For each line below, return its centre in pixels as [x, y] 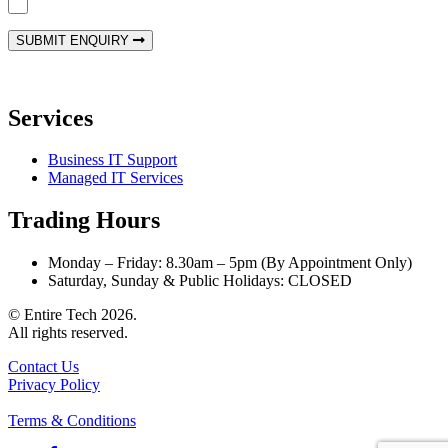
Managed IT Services [115, 178]
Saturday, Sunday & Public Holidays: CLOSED [200, 281]
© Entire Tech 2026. [72, 315]
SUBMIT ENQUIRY [74, 40]
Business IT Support [112, 160]
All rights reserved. [68, 333]
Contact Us [43, 367]
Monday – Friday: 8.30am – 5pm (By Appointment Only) [230, 263]
